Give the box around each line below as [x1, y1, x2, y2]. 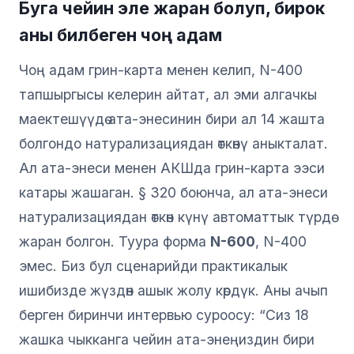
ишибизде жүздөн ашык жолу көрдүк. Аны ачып [19, 281, 328, 299]
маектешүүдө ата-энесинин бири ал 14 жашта [19, 110, 325, 127]
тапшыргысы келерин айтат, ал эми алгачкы [19, 85, 317, 103]
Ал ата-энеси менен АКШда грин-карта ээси [19, 159, 325, 176]
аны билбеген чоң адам [19, 24, 222, 45]
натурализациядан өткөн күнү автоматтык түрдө [19, 208, 331, 225]
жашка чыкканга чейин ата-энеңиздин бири [19, 330, 314, 348]
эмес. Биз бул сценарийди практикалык [19, 257, 288, 274]
